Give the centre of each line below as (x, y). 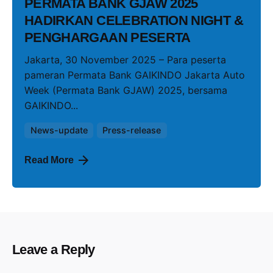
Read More (49, 160)
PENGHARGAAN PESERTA (108, 38)
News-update (59, 130)
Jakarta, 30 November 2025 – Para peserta (125, 59)
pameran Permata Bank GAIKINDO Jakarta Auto (135, 75)
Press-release (132, 130)
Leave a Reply (54, 250)
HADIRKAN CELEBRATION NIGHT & (134, 21)
